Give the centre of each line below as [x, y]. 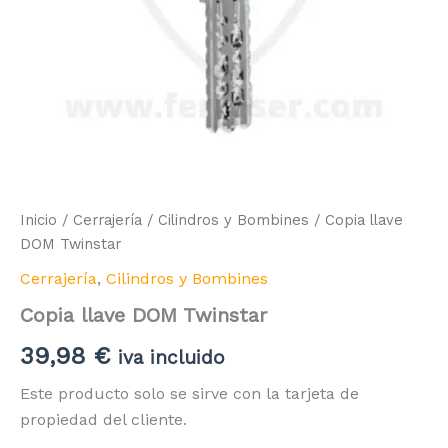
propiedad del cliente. [103, 419]
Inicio [38, 220]
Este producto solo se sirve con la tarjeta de [189, 393]
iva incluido [171, 357]
